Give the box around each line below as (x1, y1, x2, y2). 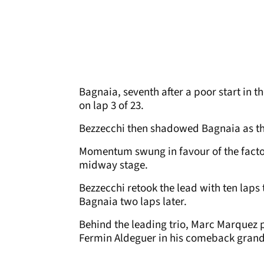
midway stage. (79, 157, 148, 173)
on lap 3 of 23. (79, 98, 144, 114)
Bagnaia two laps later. (79, 194, 187, 210)
